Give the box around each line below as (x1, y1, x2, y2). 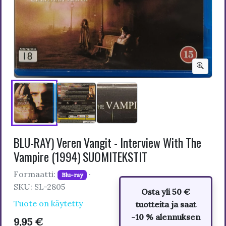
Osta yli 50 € (141, 186, 190, 197)
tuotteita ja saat (135, 199, 196, 209)
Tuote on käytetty (14, 198, 83, 208)
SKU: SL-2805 (14, 181, 65, 192)
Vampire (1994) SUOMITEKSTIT (14, 147, 147, 165)
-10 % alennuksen (131, 211, 200, 222)
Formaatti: (14, 168, 58, 179)
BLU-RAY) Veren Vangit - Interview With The (14, 133, 201, 151)
